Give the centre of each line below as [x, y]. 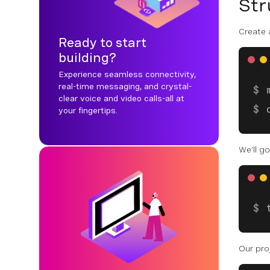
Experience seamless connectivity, [127, 74]
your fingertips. [88, 110]
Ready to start [102, 43]
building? [87, 58]
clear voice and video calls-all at [121, 98]
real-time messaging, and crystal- [125, 86]
